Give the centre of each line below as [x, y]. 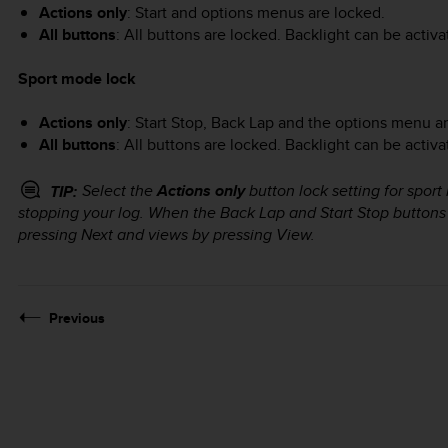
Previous [77, 317]
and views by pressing [194, 234]
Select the [119, 190]
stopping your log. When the [119, 212]
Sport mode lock [77, 78]
